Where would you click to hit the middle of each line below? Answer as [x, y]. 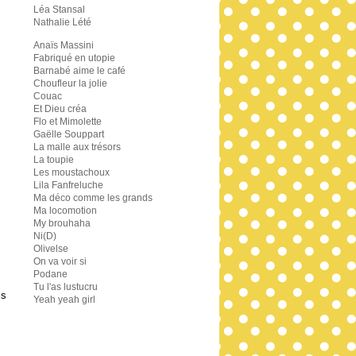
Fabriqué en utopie [74, 58]
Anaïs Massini [64, 45]
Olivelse [51, 249]
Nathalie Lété [62, 22]
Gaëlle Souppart [69, 134]
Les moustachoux [72, 172]
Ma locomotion [65, 211]
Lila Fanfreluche [68, 185]
